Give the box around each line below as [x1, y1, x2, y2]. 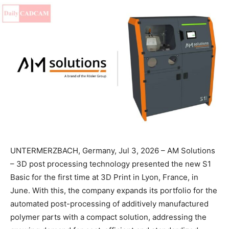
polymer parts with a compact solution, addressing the [10, 212, 207, 222]
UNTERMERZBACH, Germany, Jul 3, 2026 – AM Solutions [10, 146, 215, 156]
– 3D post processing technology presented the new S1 [10, 159, 211, 169]
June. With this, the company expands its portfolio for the [10, 186, 217, 196]
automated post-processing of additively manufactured [10, 199, 209, 209]
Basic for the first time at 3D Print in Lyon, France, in [10, 172, 198, 182]
